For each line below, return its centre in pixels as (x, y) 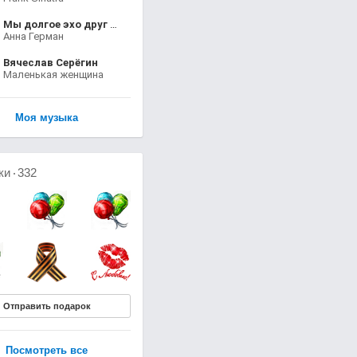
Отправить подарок (47, 306)
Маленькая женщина (53, 75)
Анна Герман (33, 37)
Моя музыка (47, 118)
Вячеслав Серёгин (50, 63)
